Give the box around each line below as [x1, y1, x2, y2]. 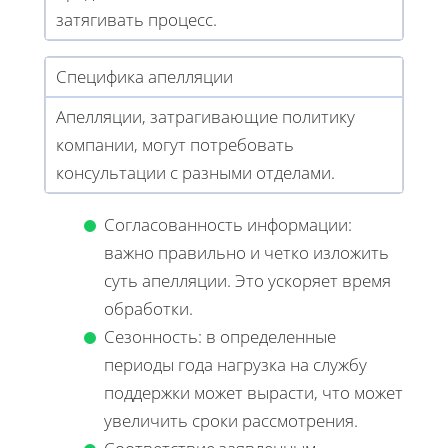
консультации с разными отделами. [56, 161, 335, 185]
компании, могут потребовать [56, 133, 294, 157]
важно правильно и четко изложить [104, 241, 389, 265]
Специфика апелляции [56, 65, 233, 89]
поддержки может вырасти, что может [104, 381, 403, 405]
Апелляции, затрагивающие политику [56, 105, 355, 129]
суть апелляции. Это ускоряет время [104, 269, 391, 293]
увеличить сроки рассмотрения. [104, 409, 358, 433]
